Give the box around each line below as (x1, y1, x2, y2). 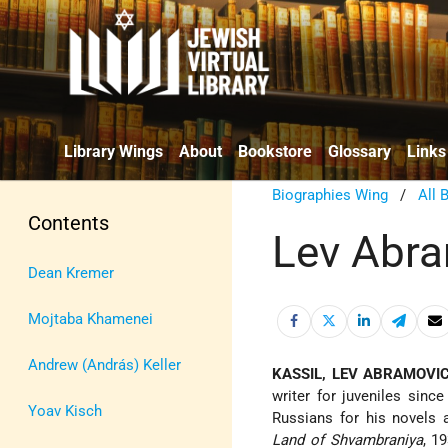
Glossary (328, 141, 391, 161)
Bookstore (238, 141, 312, 161)
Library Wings (64, 141, 163, 161)
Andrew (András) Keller (28, 355, 181, 374)
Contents (28, 210, 109, 235)
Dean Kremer (28, 263, 114, 282)
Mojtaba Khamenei (28, 309, 153, 328)
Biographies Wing (272, 185, 389, 204)
